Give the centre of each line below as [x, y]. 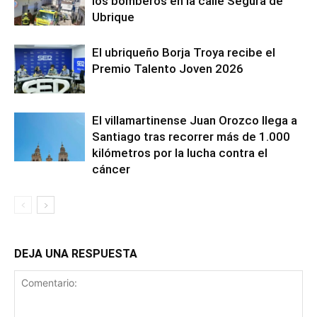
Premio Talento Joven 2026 [168, 69]
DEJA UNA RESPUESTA [76, 254]
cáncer [111, 169]
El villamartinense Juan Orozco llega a [195, 120]
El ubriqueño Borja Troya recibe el [184, 52]
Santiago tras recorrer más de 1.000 [191, 137]
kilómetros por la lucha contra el [180, 153]
